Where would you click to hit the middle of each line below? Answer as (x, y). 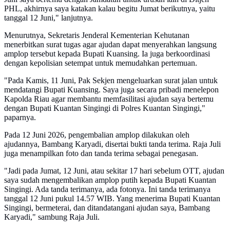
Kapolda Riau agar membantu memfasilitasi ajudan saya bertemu (109, 99)
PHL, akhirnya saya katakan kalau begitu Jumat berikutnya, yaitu (110, 8)
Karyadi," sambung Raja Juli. (52, 217)
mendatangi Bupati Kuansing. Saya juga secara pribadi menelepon (111, 89)
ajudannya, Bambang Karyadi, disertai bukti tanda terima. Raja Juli (112, 144)
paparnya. (20, 117)
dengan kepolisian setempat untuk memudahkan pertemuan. (101, 63)
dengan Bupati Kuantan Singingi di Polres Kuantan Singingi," (105, 108)
